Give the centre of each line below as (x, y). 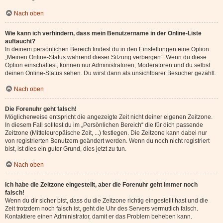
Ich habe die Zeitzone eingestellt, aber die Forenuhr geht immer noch (101, 185)
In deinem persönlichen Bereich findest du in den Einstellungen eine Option (107, 49)
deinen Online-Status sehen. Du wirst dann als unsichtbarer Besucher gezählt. (111, 73)
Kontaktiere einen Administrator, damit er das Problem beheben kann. (99, 217)
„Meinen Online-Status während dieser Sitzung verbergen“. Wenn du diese (106, 57)
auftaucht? (20, 41)
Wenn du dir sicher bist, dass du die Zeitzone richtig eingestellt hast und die (107, 201)
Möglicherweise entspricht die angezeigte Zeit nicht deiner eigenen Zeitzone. (109, 117)
